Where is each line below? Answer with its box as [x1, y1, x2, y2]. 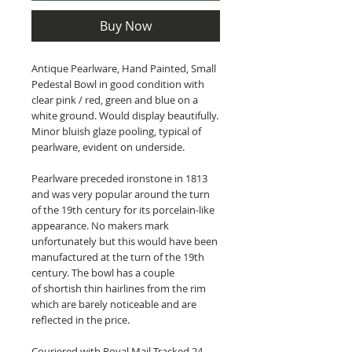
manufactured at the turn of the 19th [31, 249, 204, 264]
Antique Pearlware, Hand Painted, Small [31, 60, 216, 75]
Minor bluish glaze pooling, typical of [31, 123, 201, 138]
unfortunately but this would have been [31, 233, 218, 248]
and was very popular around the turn [31, 186, 210, 201]
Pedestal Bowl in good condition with [31, 76, 204, 91]
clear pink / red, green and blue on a [31, 92, 198, 107]
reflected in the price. [31, 312, 130, 327]
